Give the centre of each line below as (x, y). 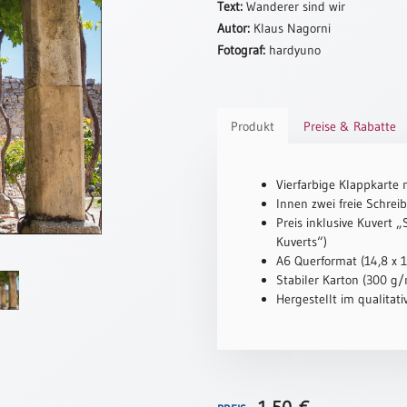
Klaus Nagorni (290, 28)
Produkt (253, 126)
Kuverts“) (302, 242)
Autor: (233, 28)
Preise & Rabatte (350, 126)
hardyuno (293, 50)
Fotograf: (241, 50)
